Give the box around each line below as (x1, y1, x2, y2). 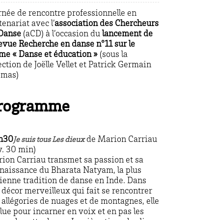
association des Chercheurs (55, 20, 159, 28)
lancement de (102, 30, 153, 39)
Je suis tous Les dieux (13, 136, 84, 144)
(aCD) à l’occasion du (21, 30, 102, 39)
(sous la (98, 51, 128, 59)
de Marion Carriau (84, 135, 157, 144)
